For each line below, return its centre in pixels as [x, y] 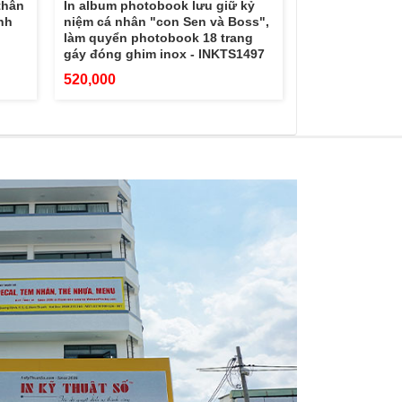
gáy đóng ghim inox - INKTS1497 [164, 53]
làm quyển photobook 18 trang [158, 37]
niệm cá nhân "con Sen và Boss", [166, 21]
